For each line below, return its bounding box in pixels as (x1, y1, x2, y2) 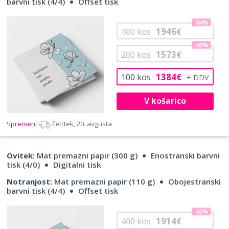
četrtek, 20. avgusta (52, 119, 112, 129)
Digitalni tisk (53, 159, 101, 170)
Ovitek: (7, 150, 35, 161)
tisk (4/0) (7, 159, 40, 170)
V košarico (144, 95, 186, 107)
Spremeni (7, 119, 38, 129)
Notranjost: (7, 176, 52, 187)
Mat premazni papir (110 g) (52, 176, 155, 187)
